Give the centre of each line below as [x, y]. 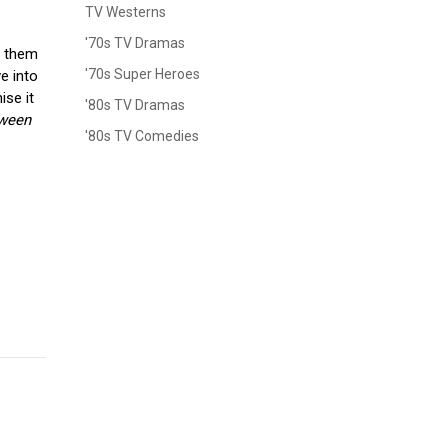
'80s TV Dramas [135, 105]
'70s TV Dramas [135, 43]
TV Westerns [125, 12]
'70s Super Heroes [142, 74]
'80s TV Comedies [142, 136]
